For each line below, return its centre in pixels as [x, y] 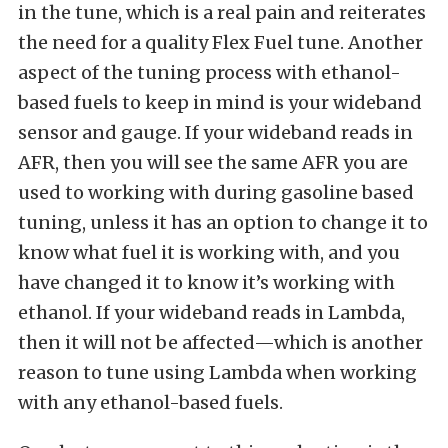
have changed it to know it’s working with [206, 282]
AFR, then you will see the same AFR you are [213, 162]
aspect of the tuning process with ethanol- [209, 72]
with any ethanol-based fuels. [150, 402]
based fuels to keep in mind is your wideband [220, 102]
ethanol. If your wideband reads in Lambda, [211, 312]
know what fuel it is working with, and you [209, 252]
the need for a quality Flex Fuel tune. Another [220, 42]
